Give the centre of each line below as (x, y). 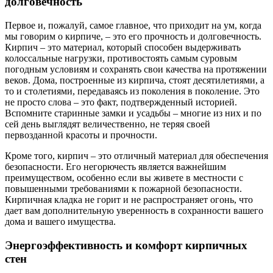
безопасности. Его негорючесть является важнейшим (115, 167)
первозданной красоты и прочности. (81, 135)
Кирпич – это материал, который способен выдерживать (123, 48)
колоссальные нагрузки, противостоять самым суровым (121, 58)
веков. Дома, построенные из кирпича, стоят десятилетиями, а (135, 80)
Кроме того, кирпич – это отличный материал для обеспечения (136, 156)
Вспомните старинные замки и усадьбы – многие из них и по (133, 113)
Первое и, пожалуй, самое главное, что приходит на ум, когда (133, 26)
